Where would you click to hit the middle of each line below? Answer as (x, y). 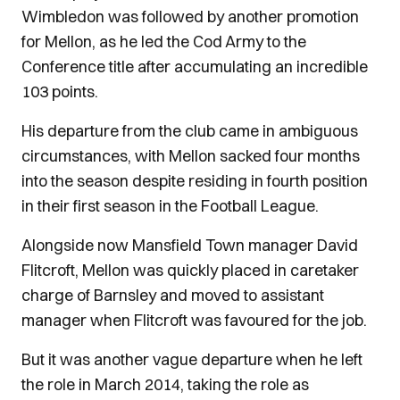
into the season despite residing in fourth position (195, 181)
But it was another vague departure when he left (192, 359)
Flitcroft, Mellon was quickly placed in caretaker (190, 270)
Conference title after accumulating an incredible (195, 67)
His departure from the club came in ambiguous (190, 131)
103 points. (60, 92)
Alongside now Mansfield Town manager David (190, 245)
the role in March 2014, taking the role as (165, 384)
